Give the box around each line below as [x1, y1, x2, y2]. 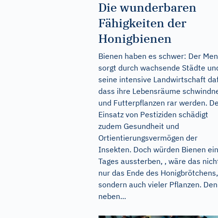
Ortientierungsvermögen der [98, 132, 198, 143]
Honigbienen [98, 30, 172, 46]
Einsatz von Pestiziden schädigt [98, 109, 208, 119]
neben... [98, 191, 126, 201]
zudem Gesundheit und [98, 121, 179, 131]
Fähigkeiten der [98, 15, 186, 31]
